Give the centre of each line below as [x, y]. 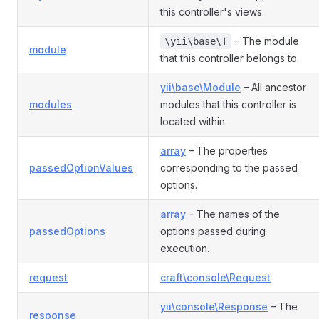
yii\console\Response [214, 307]
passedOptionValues [81, 168]
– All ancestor [273, 87]
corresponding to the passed [229, 168]
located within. [194, 121]
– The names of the [233, 214]
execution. [185, 248]
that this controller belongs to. [230, 58]
